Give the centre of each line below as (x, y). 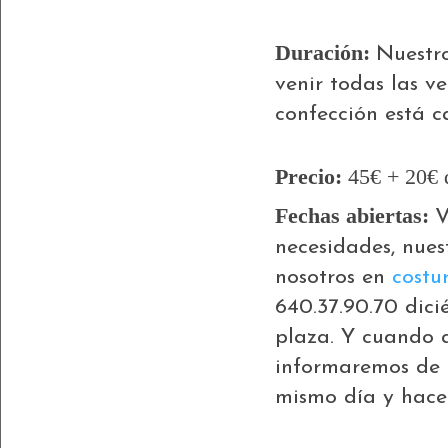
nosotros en (333, 278)
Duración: (325, 52)
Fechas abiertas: (355, 216)
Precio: (308, 176)
